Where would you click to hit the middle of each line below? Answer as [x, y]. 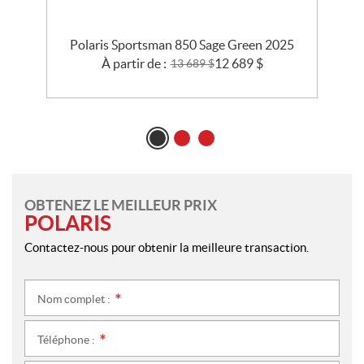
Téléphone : [67, 340]
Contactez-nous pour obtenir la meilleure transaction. [167, 248]
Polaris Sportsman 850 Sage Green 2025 [182, 45]
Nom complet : [75, 299]
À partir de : [134, 64]
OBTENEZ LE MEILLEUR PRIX [121, 206]
